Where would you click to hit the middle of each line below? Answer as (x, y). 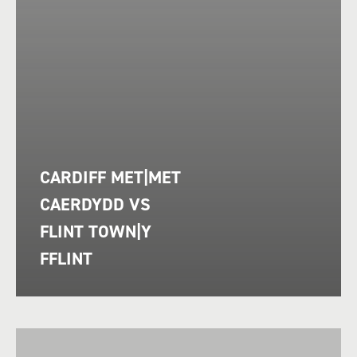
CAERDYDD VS (95, 204)
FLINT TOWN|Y (96, 231)
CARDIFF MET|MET (110, 177)
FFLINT (66, 259)
